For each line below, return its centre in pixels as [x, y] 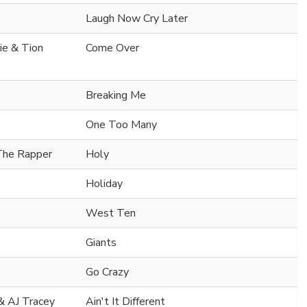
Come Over [112, 48]
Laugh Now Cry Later [137, 19]
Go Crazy [107, 272]
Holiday [104, 184]
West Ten [111, 213]
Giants [101, 243]
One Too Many [121, 125]
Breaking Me [116, 96]
